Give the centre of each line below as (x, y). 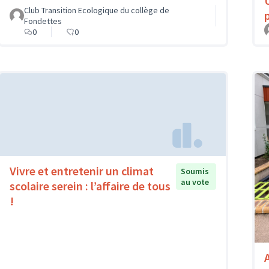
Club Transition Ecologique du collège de (97, 10)
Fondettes (43, 21)
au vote (195, 182)
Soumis (195, 171)
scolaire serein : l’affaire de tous (90, 186)
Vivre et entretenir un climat (82, 171)
